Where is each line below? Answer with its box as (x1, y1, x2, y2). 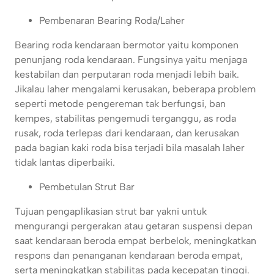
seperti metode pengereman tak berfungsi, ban (15, 98, 226, 110)
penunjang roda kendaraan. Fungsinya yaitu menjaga (15, 54, 247, 66)
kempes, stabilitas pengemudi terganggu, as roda (15, 113, 236, 125)
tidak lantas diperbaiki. (15, 157, 115, 169)
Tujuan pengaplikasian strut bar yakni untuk (15, 206, 207, 218)
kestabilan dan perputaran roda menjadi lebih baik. (15, 68, 239, 81)
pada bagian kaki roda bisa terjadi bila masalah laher (15, 142, 245, 154)
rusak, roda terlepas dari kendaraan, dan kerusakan (15, 127, 239, 139)
